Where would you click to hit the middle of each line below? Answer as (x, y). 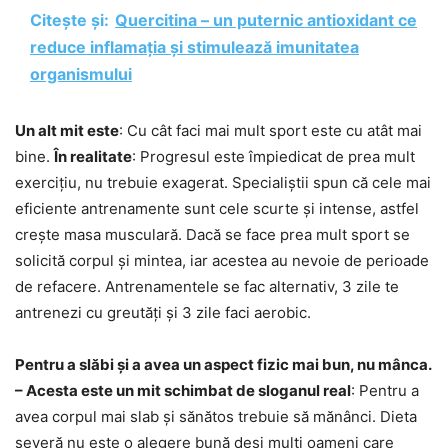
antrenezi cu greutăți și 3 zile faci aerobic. (163, 313)
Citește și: (69, 20)
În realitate (93, 157)
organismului (81, 74)
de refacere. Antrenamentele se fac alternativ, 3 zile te (207, 287)
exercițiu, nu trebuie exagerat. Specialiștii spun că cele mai (223, 183)
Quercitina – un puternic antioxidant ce (266, 20)
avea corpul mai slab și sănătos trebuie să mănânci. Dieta (216, 417)
